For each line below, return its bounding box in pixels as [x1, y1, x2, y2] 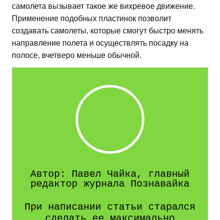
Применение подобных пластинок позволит [12, 14, 171, 23]
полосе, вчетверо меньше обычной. [12, 51, 141, 59]
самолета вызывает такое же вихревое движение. [12, 1, 195, 10]
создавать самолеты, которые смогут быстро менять [12, 26, 203, 35]
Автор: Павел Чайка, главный [30, 168, 190, 180]
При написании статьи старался [25, 201, 195, 213]
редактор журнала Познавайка [30, 178, 190, 190]
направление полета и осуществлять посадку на [12, 38, 189, 47]
